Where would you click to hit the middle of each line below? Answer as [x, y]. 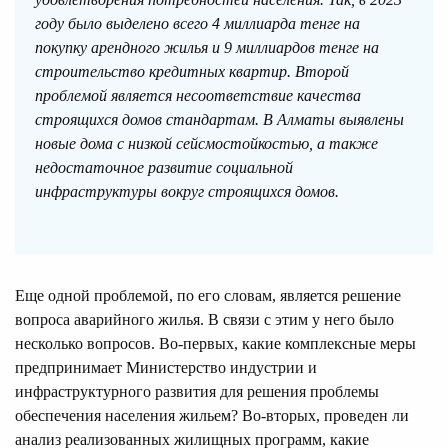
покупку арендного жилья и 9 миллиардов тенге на [207, 47]
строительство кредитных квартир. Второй [192, 71]
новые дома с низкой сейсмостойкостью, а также [206, 143]
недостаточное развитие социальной [164, 167]
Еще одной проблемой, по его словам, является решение [208, 295]
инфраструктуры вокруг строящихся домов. [187, 191]
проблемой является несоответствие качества [198, 95]
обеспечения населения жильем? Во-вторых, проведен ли [212, 415]
